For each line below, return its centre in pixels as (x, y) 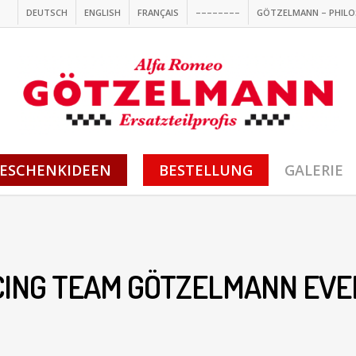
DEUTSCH (47, 12)
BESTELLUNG (206, 170)
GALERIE (314, 170)
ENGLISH (103, 12)
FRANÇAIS (158, 12)
